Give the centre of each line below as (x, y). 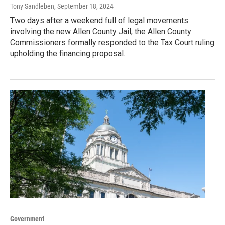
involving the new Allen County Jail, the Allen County (101, 31)
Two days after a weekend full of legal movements (99, 20)
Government (27, 219)
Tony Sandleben (32, 6)
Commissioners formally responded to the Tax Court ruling (112, 42)
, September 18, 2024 (84, 6)
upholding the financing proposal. (68, 53)
